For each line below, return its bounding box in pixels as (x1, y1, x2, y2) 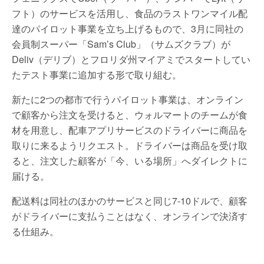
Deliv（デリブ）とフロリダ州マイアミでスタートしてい (12, 52, 250, 66)
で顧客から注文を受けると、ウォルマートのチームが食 (12, 108, 247, 121)
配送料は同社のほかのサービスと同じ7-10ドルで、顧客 (12, 194, 247, 207)
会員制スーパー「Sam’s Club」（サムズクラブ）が (12, 37, 230, 51)
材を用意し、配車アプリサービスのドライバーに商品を (12, 123, 247, 137)
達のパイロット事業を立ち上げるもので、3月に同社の (12, 22, 243, 35)
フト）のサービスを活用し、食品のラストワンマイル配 (12, 6, 247, 20)
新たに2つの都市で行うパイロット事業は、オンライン (12, 93, 243, 106)
